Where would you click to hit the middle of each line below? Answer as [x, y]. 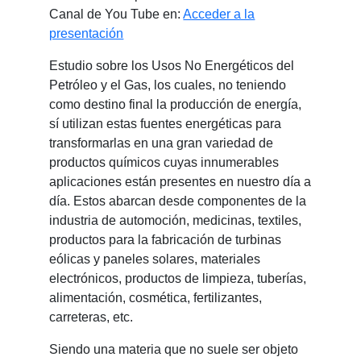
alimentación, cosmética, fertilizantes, [156, 297]
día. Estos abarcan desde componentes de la [178, 201]
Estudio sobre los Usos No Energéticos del [172, 65]
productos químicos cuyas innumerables [164, 162]
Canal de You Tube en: [116, 14]
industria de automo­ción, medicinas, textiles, [176, 220]
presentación [87, 33]
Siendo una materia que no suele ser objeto [174, 349]
